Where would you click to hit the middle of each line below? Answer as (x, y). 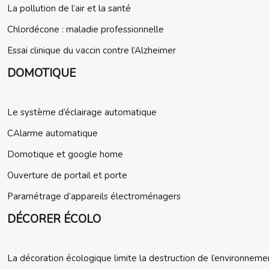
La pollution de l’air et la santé (69, 8)
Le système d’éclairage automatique (82, 112)
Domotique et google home (65, 154)
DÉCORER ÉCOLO (54, 219)
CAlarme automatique (53, 133)
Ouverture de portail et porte (67, 175)
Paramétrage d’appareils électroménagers (94, 196)
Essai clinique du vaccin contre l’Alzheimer (92, 50)
